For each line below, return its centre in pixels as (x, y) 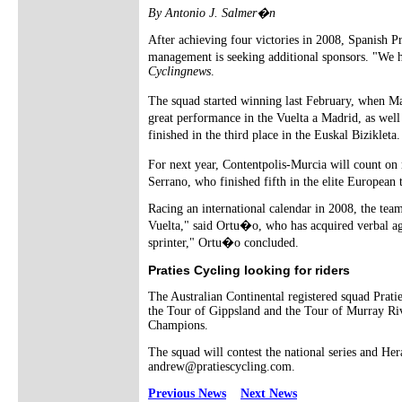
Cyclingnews (179, 71)
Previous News (187, 393)
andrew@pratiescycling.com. (222, 366)
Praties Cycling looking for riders (249, 270)
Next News (269, 393)
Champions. (178, 325)
